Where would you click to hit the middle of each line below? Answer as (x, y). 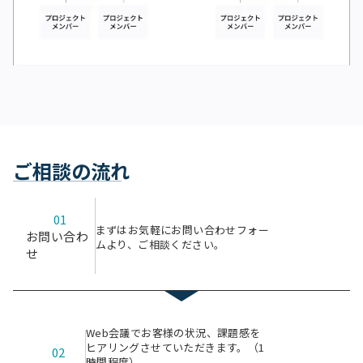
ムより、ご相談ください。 (160, 245)
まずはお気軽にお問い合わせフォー (182, 230)
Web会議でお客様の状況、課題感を (173, 332)
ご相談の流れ (71, 170)
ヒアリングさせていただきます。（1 (175, 347)
